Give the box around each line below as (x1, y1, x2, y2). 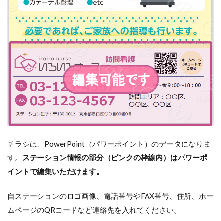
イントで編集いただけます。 (7, 167, 104, 176)
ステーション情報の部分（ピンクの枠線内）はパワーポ (22, 153, 207, 162)
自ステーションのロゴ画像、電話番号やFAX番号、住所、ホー (7, 191, 214, 201)
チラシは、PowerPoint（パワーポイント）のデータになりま (7, 139, 211, 148)
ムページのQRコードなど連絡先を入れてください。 (7, 205, 181, 215)
